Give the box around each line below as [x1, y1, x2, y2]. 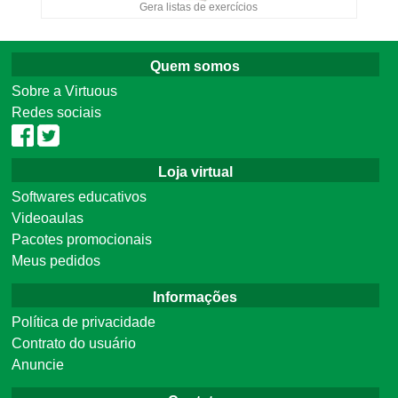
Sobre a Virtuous [12, 84, 118, 99]
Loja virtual [157, 163, 233, 179]
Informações [153, 289, 238, 305]
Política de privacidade [12, 314, 156, 330]
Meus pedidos [12, 252, 101, 268]
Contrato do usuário [12, 335, 137, 351]
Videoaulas [12, 210, 84, 226]
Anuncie [12, 356, 65, 372]
